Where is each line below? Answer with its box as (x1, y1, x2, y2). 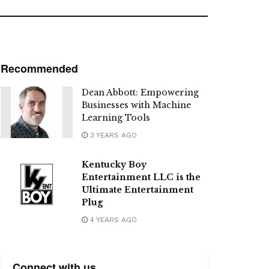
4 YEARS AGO (88, 216, 137, 225)
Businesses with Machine (82, 100, 191, 111)
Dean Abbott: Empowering (82, 87, 199, 98)
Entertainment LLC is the (82, 172, 201, 183)
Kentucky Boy (82, 159, 147, 171)
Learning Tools (82, 112, 150, 124)
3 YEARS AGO (88, 131, 137, 140)
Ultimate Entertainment (82, 184, 193, 196)
